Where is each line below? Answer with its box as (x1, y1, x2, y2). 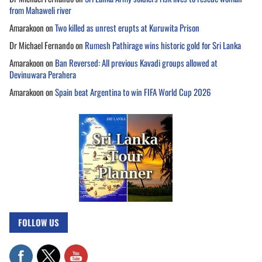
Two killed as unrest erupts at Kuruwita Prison (55, 20, 199, 34)
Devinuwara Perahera (9, 67, 76, 81)
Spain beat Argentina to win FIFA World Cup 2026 (55, 85, 211, 98)
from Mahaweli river (9, 3, 71, 16)
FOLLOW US (18, 215, 59, 229)
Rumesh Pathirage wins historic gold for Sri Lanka (85, 38, 241, 51)
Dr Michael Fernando (9, 38, 74, 51)
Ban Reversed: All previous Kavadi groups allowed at (55, 56, 218, 69)
